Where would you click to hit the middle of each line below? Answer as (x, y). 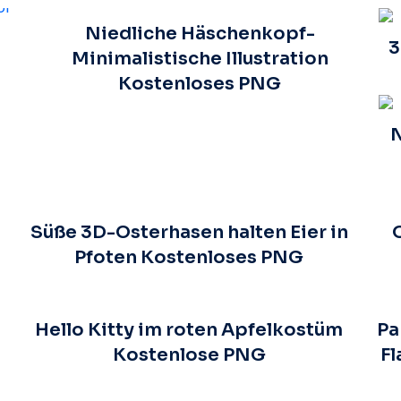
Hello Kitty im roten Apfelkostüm (189, 329)
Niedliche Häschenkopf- (200, 33)
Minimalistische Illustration (200, 58)
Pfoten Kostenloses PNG (189, 257)
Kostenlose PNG (189, 354)
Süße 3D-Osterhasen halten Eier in (189, 232)
